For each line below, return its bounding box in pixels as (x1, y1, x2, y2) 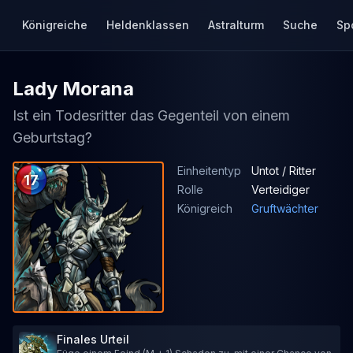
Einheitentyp (177, 164, 241, 177)
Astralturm (208, 18, 264, 32)
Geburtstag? (13, 129, 92, 146)
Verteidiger (251, 183, 310, 196)
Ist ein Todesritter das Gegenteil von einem (13, 107, 290, 124)
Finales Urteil (57, 333, 129, 346)
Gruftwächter (251, 202, 318, 215)
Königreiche (22, 18, 87, 32)
